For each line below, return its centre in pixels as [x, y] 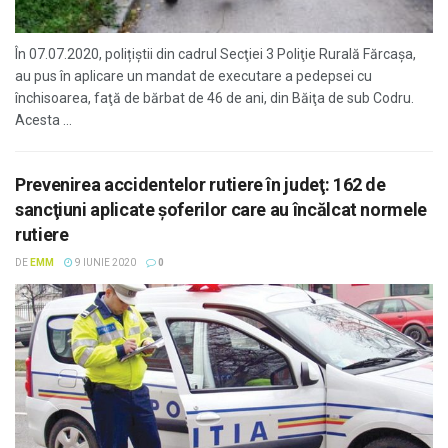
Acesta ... [43, 120]
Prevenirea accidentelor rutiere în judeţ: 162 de [200, 184]
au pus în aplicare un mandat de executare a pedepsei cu [193, 76]
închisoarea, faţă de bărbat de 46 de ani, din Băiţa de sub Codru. [214, 98]
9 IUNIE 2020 [104, 262]
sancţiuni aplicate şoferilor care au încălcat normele [221, 209]
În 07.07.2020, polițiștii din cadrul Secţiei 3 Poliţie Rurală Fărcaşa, [215, 54]
